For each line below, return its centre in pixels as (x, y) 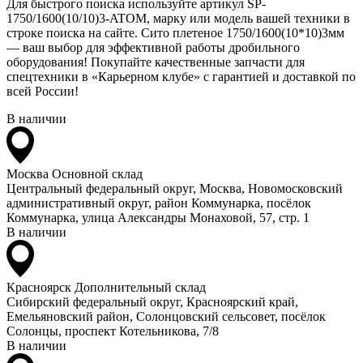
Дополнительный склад (140, 287)
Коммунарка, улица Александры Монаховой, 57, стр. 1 (158, 217)
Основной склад (97, 173)
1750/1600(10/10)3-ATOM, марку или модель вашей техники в (178, 18)
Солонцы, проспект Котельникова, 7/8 (113, 331)
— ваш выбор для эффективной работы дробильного (153, 47)
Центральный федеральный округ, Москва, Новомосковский (175, 188)
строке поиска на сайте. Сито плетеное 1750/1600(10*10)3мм (175, 32)
